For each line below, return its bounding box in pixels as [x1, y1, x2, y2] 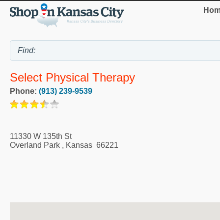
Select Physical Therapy [10, 70, 135, 84]
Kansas [66, 140, 92, 149]
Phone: [10, 86, 39, 95]
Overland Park [10, 140, 60, 149]
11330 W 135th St [10, 132, 72, 140]
